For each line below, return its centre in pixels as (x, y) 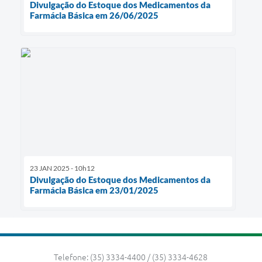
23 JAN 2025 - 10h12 (62, 168)
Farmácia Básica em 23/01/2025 (94, 190)
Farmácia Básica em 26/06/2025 (94, 15)
